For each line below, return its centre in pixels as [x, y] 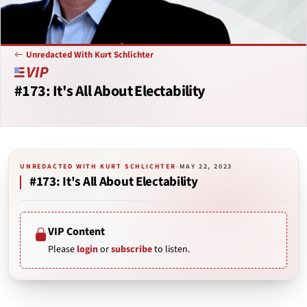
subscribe [132, 249]
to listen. [171, 249]
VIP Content [76, 232]
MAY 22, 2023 [206, 167]
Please [62, 249]
